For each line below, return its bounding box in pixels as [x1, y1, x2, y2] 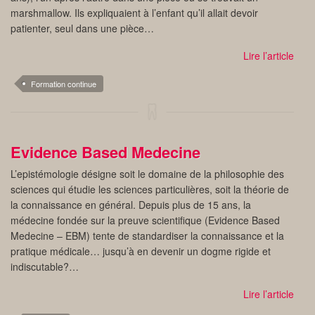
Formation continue [31, 78, 96, 89]
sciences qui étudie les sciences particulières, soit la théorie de [11, 182, 289, 196]
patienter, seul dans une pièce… [11, 21, 154, 35]
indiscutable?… [11, 259, 79, 274]
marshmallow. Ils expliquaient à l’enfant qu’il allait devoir [11, 6, 258, 20]
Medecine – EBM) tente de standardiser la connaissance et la [11, 229, 284, 243]
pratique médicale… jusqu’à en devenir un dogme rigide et [11, 244, 271, 258]
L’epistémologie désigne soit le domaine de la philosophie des [11, 167, 284, 181]
